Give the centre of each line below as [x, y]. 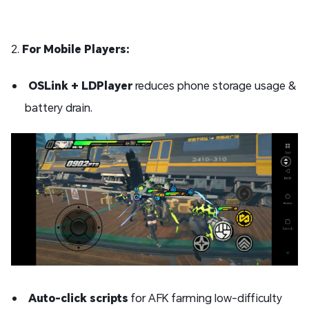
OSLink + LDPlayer [80, 85]
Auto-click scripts [78, 297]
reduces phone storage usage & [214, 85]
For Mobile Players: [76, 48]
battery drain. [59, 107]
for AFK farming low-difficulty [205, 297]
